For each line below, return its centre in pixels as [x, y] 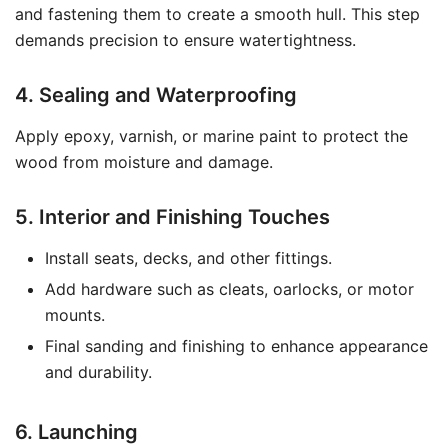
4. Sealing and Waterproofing [156, 95]
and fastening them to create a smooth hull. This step [217, 14]
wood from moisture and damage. [144, 162]
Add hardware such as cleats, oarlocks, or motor [229, 289]
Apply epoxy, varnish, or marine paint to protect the [211, 136]
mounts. [75, 315]
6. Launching [76, 432]
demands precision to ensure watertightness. [185, 40]
